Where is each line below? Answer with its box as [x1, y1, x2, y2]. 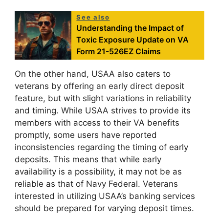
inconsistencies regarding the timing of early [15, 142, 188, 153]
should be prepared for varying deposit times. [15, 203, 194, 214]
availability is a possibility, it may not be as [15, 167, 182, 177]
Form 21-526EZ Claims [76, 46, 161, 57]
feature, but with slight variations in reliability [15, 93, 191, 104]
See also [76, 13, 110, 22]
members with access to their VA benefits [15, 118, 179, 128]
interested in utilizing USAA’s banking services [15, 191, 195, 201]
